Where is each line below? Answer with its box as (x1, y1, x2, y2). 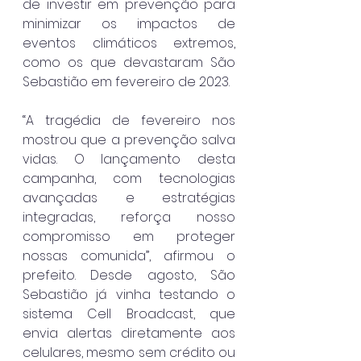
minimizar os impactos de (23, 14, 235, 33)
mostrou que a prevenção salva (23, 130, 235, 149)
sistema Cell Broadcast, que (23, 304, 235, 323)
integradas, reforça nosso (23, 207, 235, 226)
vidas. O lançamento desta (23, 149, 235, 168)
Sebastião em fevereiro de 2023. (23, 72, 230, 91)
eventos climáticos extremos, (23, 33, 235, 52)
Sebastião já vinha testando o (23, 284, 235, 304)
